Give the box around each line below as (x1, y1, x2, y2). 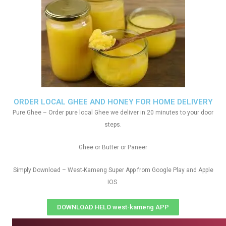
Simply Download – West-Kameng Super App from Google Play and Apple (13, 166, 213, 174)
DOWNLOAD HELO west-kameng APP (57, 203, 169, 211)
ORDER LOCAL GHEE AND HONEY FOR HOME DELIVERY (13, 97, 213, 106)
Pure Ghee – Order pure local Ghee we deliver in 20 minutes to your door (13, 109, 213, 116)
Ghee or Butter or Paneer (79, 144, 147, 151)
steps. (104, 121, 122, 128)
